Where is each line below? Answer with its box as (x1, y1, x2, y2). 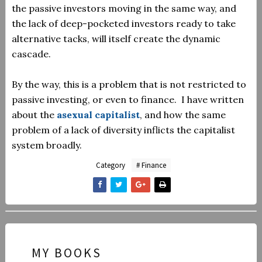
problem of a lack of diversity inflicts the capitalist (11, 124, 235, 136)
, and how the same (139, 109, 226, 120)
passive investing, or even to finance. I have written (11, 94, 244, 105)
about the (11, 109, 57, 120)
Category (95, 160, 125, 170)
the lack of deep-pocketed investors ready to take (11, 18, 236, 29)
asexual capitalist (56, 109, 140, 120)
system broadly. (11, 139, 82, 151)
